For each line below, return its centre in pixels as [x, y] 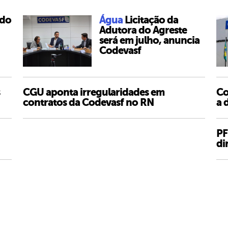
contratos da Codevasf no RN [89, 103]
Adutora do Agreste [143, 30]
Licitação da [152, 20]
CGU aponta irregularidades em [94, 93]
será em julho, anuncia [150, 40]
